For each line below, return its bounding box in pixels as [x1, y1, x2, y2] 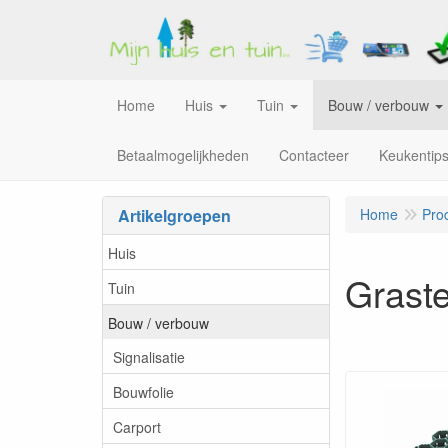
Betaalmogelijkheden [117, 145, 249, 165]
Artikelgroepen [118, 204, 231, 227]
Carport [113, 416, 161, 437]
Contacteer [279, 145, 349, 165]
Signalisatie [113, 346, 185, 367]
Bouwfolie [113, 381, 174, 402]
